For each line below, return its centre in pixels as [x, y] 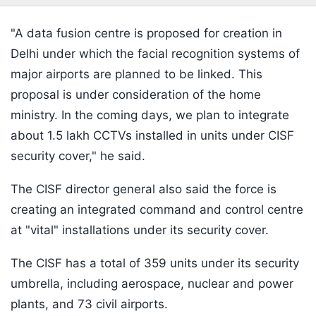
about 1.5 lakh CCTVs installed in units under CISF [152, 136]
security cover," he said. [78, 156]
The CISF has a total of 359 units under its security [155, 263]
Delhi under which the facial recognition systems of [155, 54]
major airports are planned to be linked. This [136, 74]
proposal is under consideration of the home [136, 95]
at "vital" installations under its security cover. [140, 230]
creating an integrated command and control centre [157, 210]
